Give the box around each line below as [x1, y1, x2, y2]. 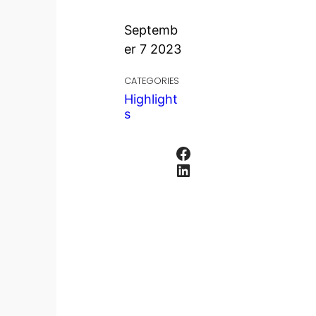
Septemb [124, 22, 178, 37]
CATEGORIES [124, 74, 179, 87]
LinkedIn [174, 159, 184, 180]
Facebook [174, 142, 183, 163]
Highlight [124, 91, 178, 107]
